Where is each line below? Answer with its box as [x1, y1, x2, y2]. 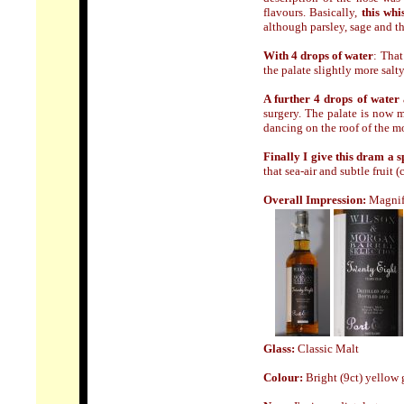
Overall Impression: [263, 193, 369, 207]
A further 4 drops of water [263, 92, 399, 106]
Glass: [263, 342, 298, 355]
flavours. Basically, [263, 5, 362, 19]
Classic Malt [298, 342, 359, 355]
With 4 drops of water [263, 49, 374, 62]
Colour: [263, 371, 303, 384]
